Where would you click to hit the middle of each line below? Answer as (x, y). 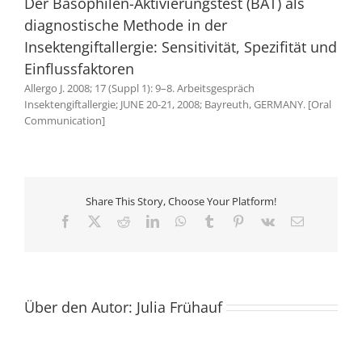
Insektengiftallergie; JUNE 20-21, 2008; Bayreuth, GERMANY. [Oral (178, 104)
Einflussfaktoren (79, 69)
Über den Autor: (80, 307)
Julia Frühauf (179, 307)
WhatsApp (213, 220)
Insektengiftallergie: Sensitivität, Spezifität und (181, 47)
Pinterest (265, 220)
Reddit (146, 220)
